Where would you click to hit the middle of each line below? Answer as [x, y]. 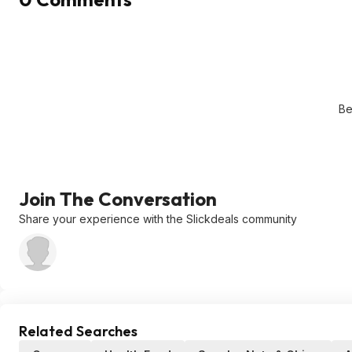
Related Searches [78, 331]
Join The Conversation [118, 199]
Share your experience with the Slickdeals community [158, 219]
